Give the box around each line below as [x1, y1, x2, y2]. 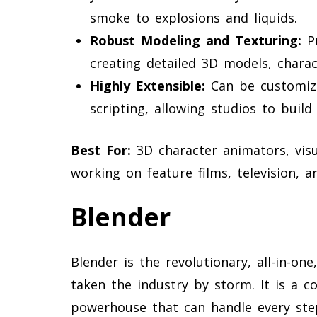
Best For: [71, 141, 131, 158]
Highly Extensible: [90, 76, 205, 94]
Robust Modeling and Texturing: [90, 31, 301, 49]
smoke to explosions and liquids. [90, 8, 297, 26]
